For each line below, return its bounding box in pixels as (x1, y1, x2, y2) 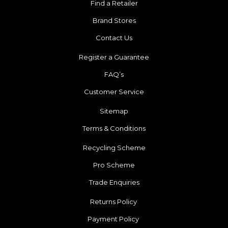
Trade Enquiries (89, 178, 139, 187)
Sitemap (100, 107, 128, 116)
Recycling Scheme (82, 144, 146, 152)
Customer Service (84, 88, 144, 96)
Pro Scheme (93, 161, 135, 169)
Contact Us (96, 34, 132, 42)
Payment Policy (88, 215, 140, 223)
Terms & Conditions (82, 124, 146, 133)
